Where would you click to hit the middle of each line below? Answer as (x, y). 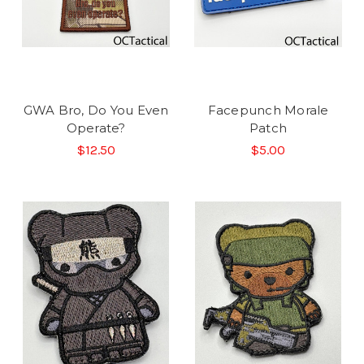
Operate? (96, 128)
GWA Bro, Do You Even (96, 110)
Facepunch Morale (268, 110)
